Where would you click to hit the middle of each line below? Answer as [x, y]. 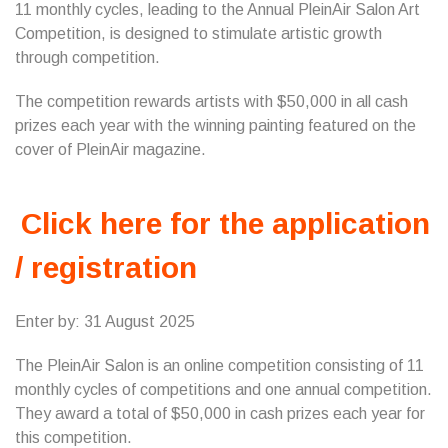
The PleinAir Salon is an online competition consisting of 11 [219, 365]
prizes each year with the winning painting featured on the [215, 125]
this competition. [73, 437]
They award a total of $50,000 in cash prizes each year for [220, 413]
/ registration [106, 267]
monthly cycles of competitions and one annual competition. [223, 389]
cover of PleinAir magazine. [110, 149]
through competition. [87, 57]
